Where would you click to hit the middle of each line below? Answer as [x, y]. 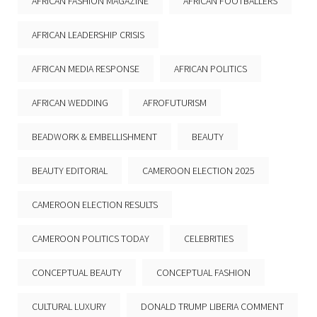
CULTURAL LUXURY [69, 306]
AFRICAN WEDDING [70, 102]
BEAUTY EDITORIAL [70, 170]
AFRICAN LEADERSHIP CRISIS [88, 34]
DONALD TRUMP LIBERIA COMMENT [212, 306]
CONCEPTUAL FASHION [203, 272]
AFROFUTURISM [175, 102]
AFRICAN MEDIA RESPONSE [86, 68]
